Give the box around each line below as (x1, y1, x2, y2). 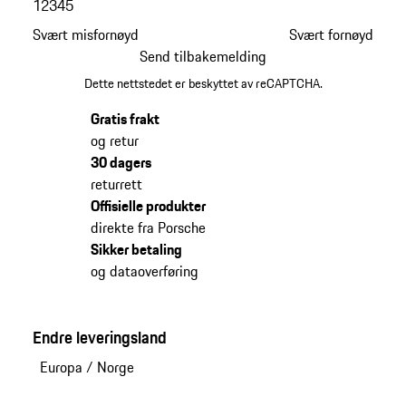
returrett (90, 173, 142, 196)
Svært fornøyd (289, 23, 374, 45)
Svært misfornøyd (32, 23, 139, 45)
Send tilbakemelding (140, 44, 266, 67)
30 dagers (90, 151, 151, 174)
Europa (39, 356, 82, 379)
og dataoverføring (90, 260, 198, 283)
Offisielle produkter (90, 195, 206, 217)
